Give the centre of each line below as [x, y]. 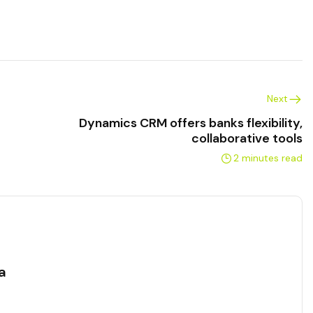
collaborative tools [247, 139]
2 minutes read [268, 158]
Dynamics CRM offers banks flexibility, [190, 123]
